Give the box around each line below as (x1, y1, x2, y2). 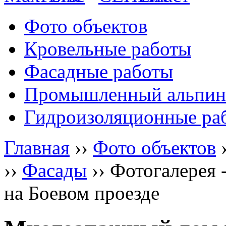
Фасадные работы (24, 61, 173, 82)
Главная (4, 137, 70, 158)
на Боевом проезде (4, 182, 159, 204)
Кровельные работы (24, 38, 191, 60)
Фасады (22, 159, 87, 181)
